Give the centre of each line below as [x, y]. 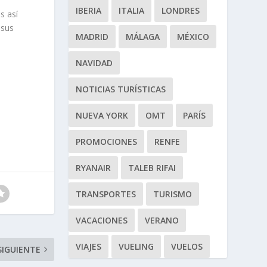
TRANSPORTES [105, 194]
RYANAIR [93, 167]
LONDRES [180, 10]
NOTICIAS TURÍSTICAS [120, 89]
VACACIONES [101, 220]
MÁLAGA [142, 36]
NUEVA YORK [102, 115]
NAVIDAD [94, 63]
